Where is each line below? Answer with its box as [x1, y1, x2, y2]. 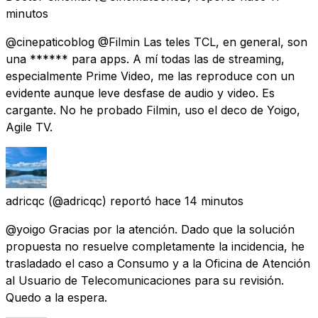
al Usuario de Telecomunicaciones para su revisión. [6, 273, 284, 287]
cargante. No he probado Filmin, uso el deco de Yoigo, [6, 102, 300, 117]
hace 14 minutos [155, 193, 243, 208]
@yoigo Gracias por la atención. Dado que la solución [6, 221, 295, 236]
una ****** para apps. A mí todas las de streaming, [6, 51, 285, 66]
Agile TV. [6, 119, 53, 134]
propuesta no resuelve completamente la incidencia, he [6, 238, 305, 253]
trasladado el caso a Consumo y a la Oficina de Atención [6, 256, 310, 270]
